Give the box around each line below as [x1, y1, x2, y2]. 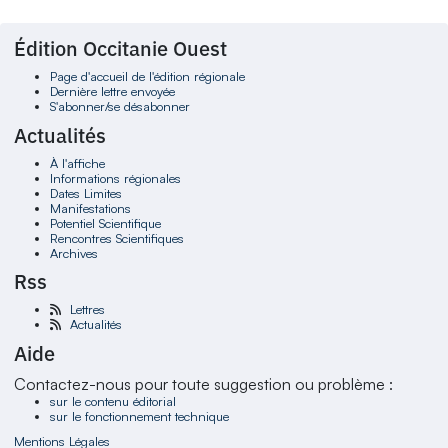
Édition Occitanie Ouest [14, 35, 228, 63]
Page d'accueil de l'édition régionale [49, 68, 245, 85]
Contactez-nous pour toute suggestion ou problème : [14, 373, 394, 394]
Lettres [69, 301, 105, 318]
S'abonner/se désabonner [49, 98, 190, 115]
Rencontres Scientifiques [49, 229, 184, 246]
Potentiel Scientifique [49, 214, 161, 231]
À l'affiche [49, 154, 105, 171]
